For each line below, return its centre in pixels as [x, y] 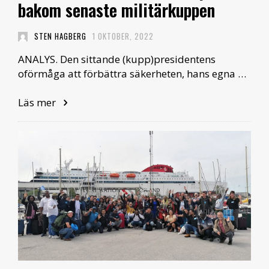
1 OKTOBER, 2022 [123, 36]
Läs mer [38, 102]
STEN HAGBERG [60, 36]
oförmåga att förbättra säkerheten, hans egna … [132, 73]
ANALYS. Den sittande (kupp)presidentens [117, 59]
